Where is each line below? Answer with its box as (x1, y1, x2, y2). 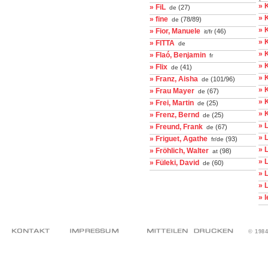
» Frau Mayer (150, 87, 194, 95)
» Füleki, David (150, 159, 199, 167)
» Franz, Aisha (150, 75, 198, 83)
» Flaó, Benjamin (150, 51, 206, 59)
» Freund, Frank (150, 123, 203, 131)
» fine (150, 15, 168, 23)
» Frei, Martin (150, 99, 194, 107)
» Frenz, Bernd (150, 111, 199, 119)
